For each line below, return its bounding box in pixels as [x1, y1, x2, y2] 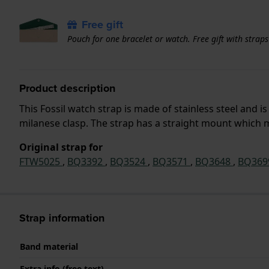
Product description [19, 80, 115, 96]
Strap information [19, 210, 104, 226]
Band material [20, 240, 78, 252]
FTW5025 [19, 154, 62, 168]
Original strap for [19, 140, 103, 154]
